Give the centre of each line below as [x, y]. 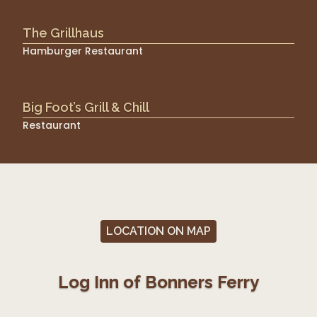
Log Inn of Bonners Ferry [158, 282]
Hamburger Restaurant [83, 51]
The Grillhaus [63, 33]
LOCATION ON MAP [158, 231]
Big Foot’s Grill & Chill [86, 107]
